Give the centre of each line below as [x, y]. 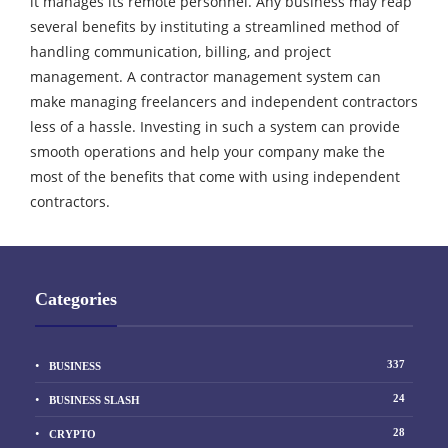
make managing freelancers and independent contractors [224, 101]
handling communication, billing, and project [180, 51]
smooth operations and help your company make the [207, 151]
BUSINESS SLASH [94, 399]
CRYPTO [72, 433]
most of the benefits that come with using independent [215, 176]
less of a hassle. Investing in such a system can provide [215, 126]
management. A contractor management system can [205, 76]
